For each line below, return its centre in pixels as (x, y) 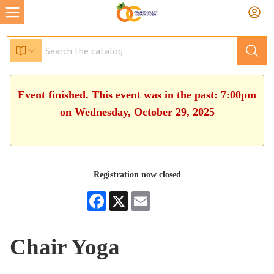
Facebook (123, 196)
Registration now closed (137, 175)
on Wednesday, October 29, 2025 (137, 112)
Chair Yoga (65, 247)
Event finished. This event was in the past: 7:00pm (137, 95)
